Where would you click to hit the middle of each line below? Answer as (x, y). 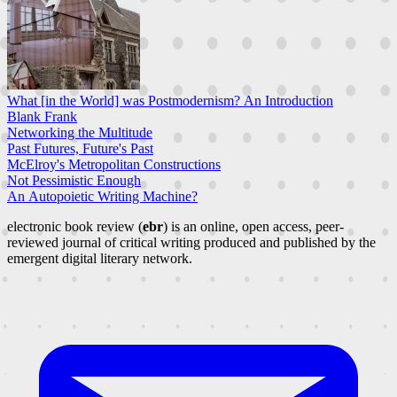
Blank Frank (42, 116)
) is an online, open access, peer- (253, 226)
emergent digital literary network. (100, 258)
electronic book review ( (75, 226)
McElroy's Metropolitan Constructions (114, 164)
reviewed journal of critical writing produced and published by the (191, 242)
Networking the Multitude (80, 132)
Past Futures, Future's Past (80, 148)
